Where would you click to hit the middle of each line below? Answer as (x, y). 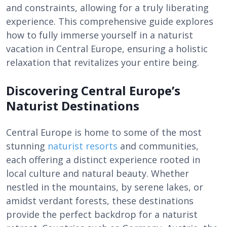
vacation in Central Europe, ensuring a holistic (107, 49)
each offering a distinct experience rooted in (103, 160)
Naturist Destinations (73, 106)
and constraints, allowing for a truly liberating (107, 8)
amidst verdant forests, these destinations (100, 201)
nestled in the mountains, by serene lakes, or (105, 187)
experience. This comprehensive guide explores (110, 21)
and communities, (158, 146)
